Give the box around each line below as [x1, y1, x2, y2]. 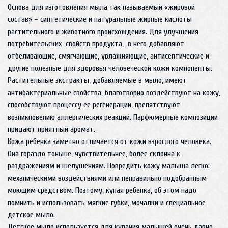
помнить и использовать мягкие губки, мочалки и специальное [8, 198, 206, 207]
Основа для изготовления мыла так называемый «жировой [8, 3, 195, 12]
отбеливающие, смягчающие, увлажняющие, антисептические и [8, 51, 209, 61]
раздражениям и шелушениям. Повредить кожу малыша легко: [8, 161, 210, 170]
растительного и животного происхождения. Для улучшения [8, 27, 198, 36]
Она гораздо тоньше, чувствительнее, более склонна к [8, 149, 180, 158]
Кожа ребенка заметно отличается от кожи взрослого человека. [8, 137, 211, 146]
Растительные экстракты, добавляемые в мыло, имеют [8, 76, 187, 85]
